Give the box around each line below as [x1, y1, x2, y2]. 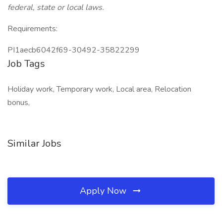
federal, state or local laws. [7, 2, 104, 13]
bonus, [7, 97, 30, 108]
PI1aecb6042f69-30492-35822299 [7, 45, 140, 55]
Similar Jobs [7, 137, 61, 150]
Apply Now [80, 185, 129, 197]
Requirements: [7, 23, 57, 34]
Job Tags [7, 57, 45, 70]
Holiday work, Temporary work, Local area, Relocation [7, 84, 191, 95]
